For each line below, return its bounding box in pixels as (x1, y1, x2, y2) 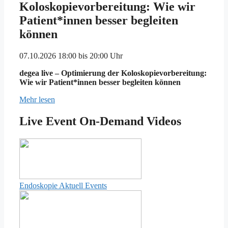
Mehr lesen (19, 95, 55, 104)
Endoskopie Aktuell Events (19, 181, 107, 190)
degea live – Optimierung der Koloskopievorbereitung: (19, 69, 207, 78)
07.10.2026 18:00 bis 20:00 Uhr (19, 51, 123, 61)
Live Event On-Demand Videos (19, 115, 181, 128)
